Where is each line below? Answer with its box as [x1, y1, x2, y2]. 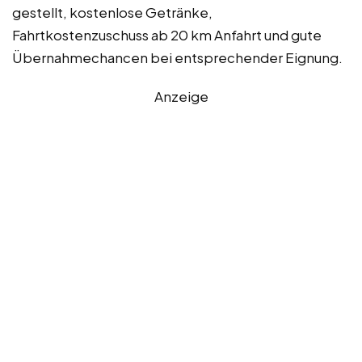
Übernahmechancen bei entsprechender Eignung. [12, 48, 343, 66]
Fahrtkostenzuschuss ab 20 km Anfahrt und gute [12, 25, 322, 44]
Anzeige [154, 86, 208, 105]
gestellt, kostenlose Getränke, [12, 2, 213, 21]
